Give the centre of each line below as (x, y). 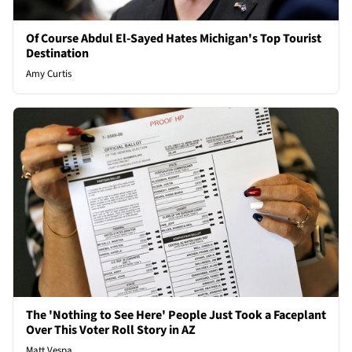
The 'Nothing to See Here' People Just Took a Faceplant (176, 315)
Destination (57, 54)
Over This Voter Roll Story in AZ (111, 330)
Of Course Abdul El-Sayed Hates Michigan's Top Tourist (174, 39)
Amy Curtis (49, 74)
